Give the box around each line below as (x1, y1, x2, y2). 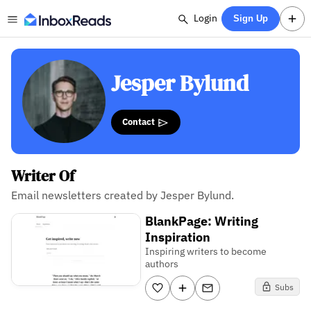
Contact (122, 115, 157, 128)
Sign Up (233, 13, 269, 24)
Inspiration (145, 229, 211, 245)
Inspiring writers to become (145, 245, 267, 258)
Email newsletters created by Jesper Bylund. (11, 188, 234, 202)
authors (145, 258, 179, 270)
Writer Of (11, 165, 75, 187)
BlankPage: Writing (145, 213, 259, 229)
